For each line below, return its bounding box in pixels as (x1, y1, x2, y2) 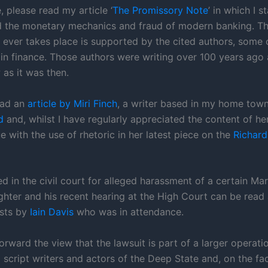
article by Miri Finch (28, 97, 117, 109)
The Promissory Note (112, 4, 208, 17)
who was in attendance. (74, 206, 184, 218)
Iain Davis (30, 206, 74, 218)
